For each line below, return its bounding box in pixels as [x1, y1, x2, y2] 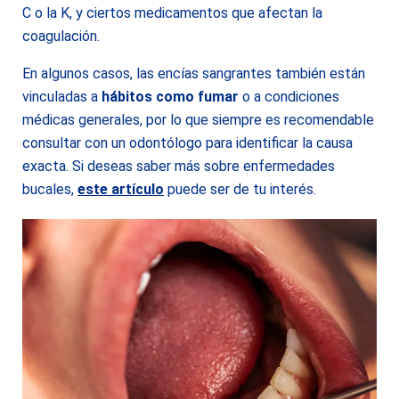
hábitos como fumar [102, 88, 239, 105]
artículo [111, 181, 164, 198]
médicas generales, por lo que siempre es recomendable [22, 111, 374, 128]
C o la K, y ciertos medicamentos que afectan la [22, 4, 322, 21]
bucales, [22, 181, 77, 198]
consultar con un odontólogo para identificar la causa [22, 134, 353, 151]
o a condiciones [239, 88, 339, 105]
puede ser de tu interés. [164, 181, 316, 198]
